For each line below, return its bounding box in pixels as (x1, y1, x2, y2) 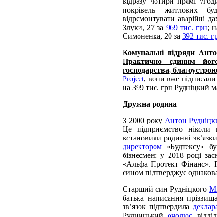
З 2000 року (123, 116, 165, 124)
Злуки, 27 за (123, 23, 166, 31)
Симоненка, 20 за (123, 31, 182, 40)
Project (123, 74, 144, 83)
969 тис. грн (166, 23, 207, 31)
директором (123, 142, 162, 151)
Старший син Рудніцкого (123, 185, 209, 193)
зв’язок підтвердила (123, 202, 193, 211)
